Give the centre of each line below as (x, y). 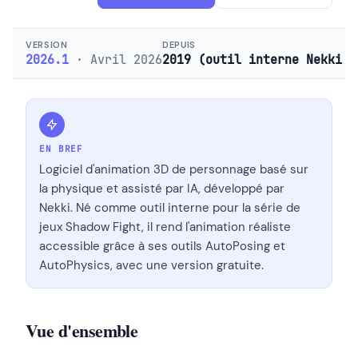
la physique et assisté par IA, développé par (162, 189)
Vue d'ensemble (82, 330)
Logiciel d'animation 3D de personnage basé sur (174, 169)
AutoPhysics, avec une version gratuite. (151, 265)
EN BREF (62, 149)
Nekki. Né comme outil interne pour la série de (170, 208)
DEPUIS (179, 45)
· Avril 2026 (119, 60)
